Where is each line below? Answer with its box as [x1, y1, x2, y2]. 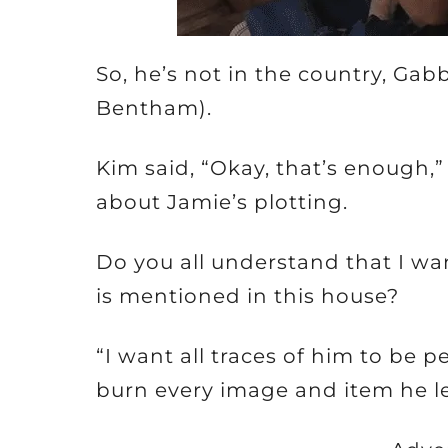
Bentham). [96, 96, 212, 120]
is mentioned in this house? [96, 284, 399, 308]
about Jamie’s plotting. [96, 190, 348, 214]
